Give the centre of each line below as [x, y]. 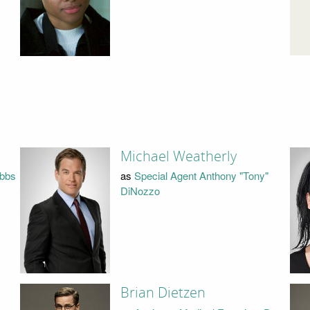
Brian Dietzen [163, 293]
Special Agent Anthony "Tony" [201, 176]
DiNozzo [140, 191]
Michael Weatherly [178, 156]
